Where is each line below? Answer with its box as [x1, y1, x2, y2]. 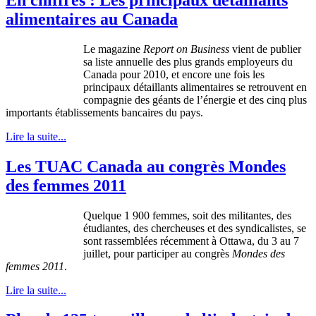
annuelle [116, 55, 153, 68]
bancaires [121, 106, 163, 119]
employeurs [227, 55, 279, 68]
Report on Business [143, 42, 229, 55]
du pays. [163, 106, 203, 119]
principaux [83, 80, 130, 93]
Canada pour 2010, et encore [83, 68, 214, 80]
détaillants [133, 80, 178, 93]
